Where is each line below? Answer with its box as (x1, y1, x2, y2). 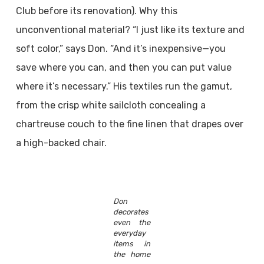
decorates (113, 207, 149, 216)
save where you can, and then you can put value (15, 62, 232, 73)
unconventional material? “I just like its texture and (15, 24, 245, 35)
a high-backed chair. (15, 137, 107, 148)
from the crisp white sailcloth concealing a (15, 100, 206, 111)
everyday (113, 229, 146, 237)
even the (113, 218, 151, 227)
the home (113, 250, 151, 259)
